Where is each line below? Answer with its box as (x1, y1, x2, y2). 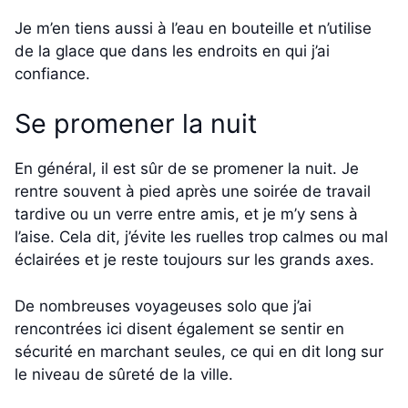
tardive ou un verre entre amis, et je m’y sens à (15, 205, 358, 224)
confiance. (15, 64, 90, 83)
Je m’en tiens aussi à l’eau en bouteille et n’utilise (15, 18, 372, 37)
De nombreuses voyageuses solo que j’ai (15, 296, 311, 315)
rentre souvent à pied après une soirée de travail (15, 182, 371, 201)
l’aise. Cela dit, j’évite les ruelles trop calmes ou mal (15, 228, 388, 247)
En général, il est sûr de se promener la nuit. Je (15, 159, 359, 178)
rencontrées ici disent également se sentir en (15, 319, 344, 338)
